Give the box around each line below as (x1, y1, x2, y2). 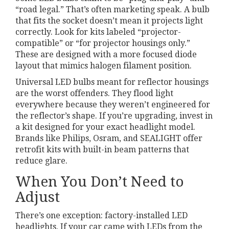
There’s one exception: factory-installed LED (15, 210, 188, 220)
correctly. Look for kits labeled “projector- (15, 27, 181, 37)
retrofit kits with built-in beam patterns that (15, 144, 189, 154)
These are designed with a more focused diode (15, 49, 197, 59)
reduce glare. (15, 155, 67, 166)
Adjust (15, 188, 60, 205)
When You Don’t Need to (15, 173, 184, 190)
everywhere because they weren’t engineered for (15, 99, 210, 109)
